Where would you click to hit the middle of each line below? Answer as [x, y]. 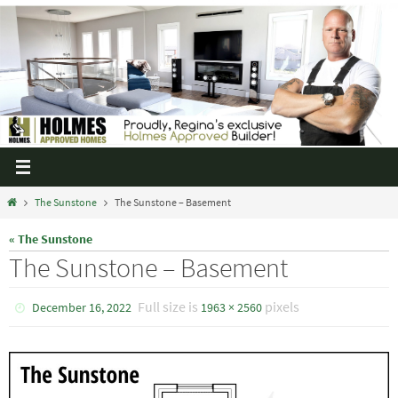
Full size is [170, 306]
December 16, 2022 [82, 307]
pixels [281, 306]
